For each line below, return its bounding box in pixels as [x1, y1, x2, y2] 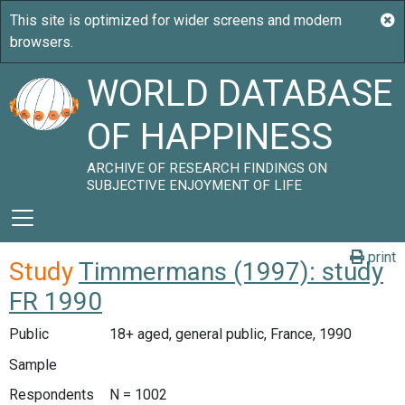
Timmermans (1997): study [79, 257, 383, 287]
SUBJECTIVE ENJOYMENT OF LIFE [87, 177, 303, 193]
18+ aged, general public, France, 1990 [108, 325, 352, 343]
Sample [9, 355, 57, 373]
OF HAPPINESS [87, 116, 334, 158]
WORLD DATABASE [87, 72, 393, 115]
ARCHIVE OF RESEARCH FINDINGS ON [87, 160, 328, 176]
